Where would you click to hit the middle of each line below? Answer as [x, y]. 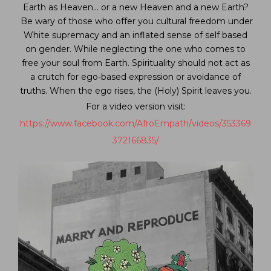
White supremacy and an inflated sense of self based [135, 35]
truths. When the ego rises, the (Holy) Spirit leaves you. [135, 91]
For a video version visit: [135, 107]
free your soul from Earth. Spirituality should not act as [135, 63]
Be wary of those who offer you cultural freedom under [137, 21]
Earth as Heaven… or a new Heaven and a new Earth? [135, 8]
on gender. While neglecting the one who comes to [135, 49]
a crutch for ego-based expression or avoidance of [135, 77]
